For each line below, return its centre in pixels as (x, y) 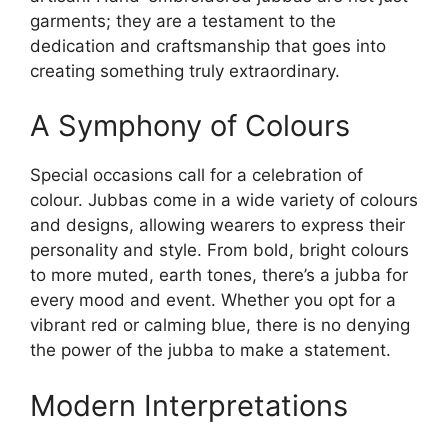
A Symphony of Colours (190, 125)
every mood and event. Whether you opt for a (213, 300)
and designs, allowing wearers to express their (217, 225)
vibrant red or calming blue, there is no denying (220, 325)
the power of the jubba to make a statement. (210, 350)
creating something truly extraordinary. (185, 70)
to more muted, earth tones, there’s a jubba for (219, 275)
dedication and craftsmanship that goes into (208, 45)
